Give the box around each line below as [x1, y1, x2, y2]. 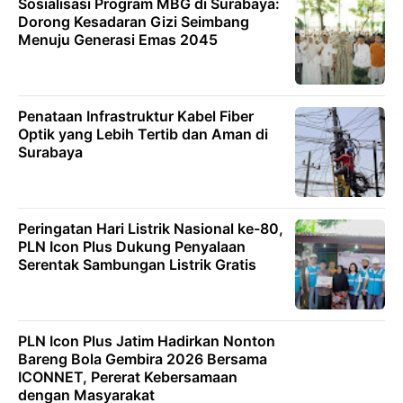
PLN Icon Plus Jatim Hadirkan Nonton [18, 331, 275, 350]
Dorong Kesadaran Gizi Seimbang [18, 12, 249, 31]
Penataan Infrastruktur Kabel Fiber [18, 106, 254, 125]
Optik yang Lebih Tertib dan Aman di [18, 124, 268, 143]
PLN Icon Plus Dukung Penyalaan [18, 237, 246, 255]
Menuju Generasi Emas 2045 [18, 30, 218, 49]
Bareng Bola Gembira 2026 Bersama [18, 349, 267, 368]
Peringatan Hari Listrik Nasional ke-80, [18, 219, 283, 237]
